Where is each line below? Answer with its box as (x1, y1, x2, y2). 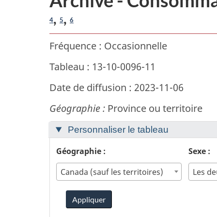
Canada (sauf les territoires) (60, 166, 163, 177)
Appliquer (72, 194, 106, 204)
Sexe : (188, 145, 210, 156)
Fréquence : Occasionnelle (49, 39, 167, 53)
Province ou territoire (105, 102, 202, 115)
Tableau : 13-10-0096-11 (49, 60, 155, 74)
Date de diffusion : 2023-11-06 (49, 81, 184, 94)
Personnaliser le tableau (65, 124, 169, 135)
